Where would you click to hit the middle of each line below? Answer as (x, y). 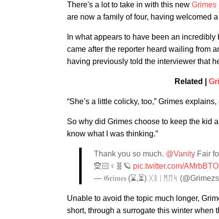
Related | (191, 81)
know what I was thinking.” (112, 134)
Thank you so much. (130, 154)
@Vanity (180, 154)
